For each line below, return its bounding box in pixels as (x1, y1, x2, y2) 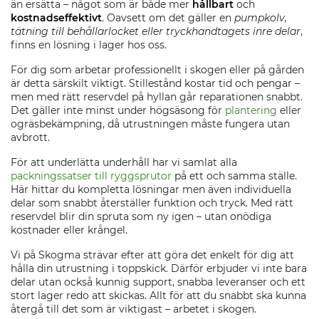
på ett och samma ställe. (172, 169, 297, 182)
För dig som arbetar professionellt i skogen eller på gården (11, 63, 304, 76)
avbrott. (11, 131, 50, 144)
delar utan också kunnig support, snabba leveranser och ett (11, 276, 305, 288)
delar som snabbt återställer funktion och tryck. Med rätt (11, 197, 293, 209)
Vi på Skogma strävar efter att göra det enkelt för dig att (11, 249, 294, 261)
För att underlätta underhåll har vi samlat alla (11, 156, 237, 169)
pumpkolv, (234, 11, 287, 24)
